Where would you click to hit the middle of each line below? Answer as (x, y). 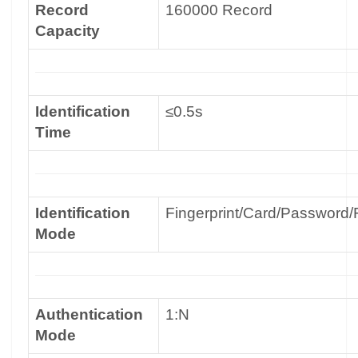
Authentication (89, 314)
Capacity (68, 31)
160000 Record (219, 10)
